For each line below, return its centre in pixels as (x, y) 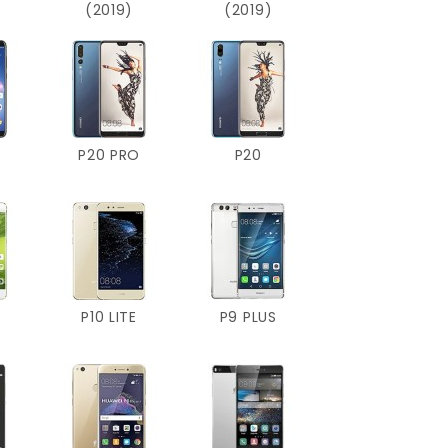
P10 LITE (109, 316)
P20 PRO (109, 154)
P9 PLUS (248, 316)
